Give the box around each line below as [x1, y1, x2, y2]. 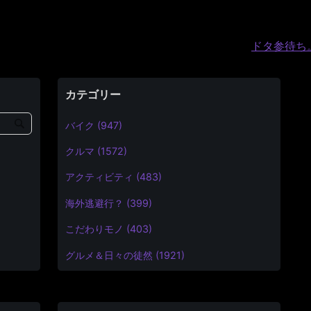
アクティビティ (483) [65, 171, 162, 183]
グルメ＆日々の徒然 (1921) [65, 249, 185, 261]
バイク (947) [65, 119, 123, 131]
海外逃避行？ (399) [65, 196, 153, 209]
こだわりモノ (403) [65, 223, 153, 235]
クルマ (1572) [65, 145, 128, 158]
